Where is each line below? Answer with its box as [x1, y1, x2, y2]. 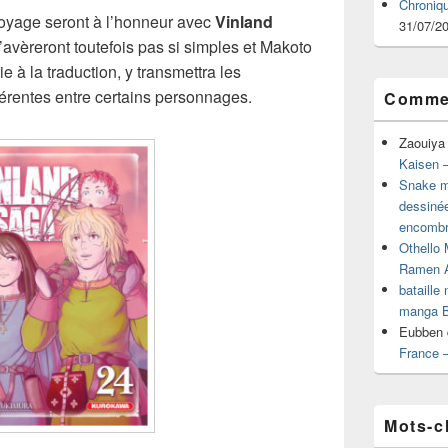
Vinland [215, 10, 273, 33]
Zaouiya [399, 133, 445, 152]
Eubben [399, 322, 443, 341]
